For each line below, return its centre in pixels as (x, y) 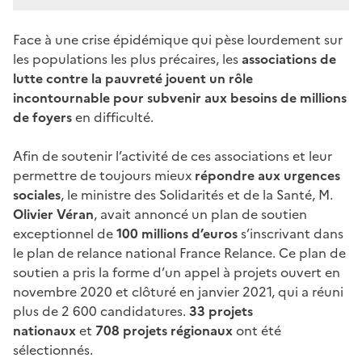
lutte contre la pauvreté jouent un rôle (133, 79)
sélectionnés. (53, 350)
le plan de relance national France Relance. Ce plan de (179, 253)
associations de (289, 59)
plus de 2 (41, 311)
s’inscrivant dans (290, 234)
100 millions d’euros (177, 234)
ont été (257, 331)
